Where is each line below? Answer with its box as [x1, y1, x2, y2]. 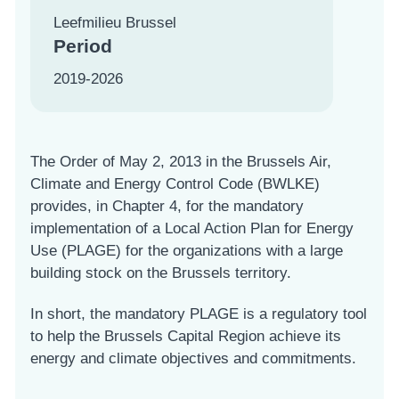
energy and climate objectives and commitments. [30, 350, 356, 368]
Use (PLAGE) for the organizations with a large [30, 241, 343, 259]
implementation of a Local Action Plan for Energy [30, 219, 354, 237]
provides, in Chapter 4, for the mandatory [30, 197, 304, 215]
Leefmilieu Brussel [53, 14, 176, 32]
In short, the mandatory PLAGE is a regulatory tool [30, 305, 367, 323]
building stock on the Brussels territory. [30, 264, 291, 281]
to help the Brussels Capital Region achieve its [30, 328, 341, 346]
